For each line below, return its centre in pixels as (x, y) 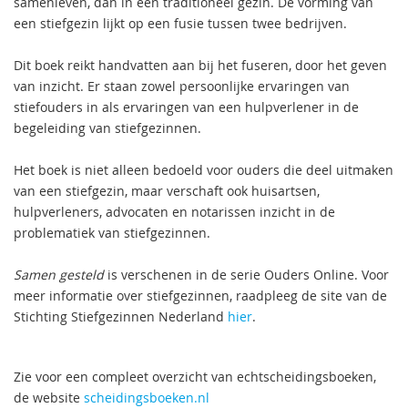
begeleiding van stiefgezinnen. (107, 128)
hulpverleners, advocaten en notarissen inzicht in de (174, 212)
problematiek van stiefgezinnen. (112, 233)
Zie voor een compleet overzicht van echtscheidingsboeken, (195, 377)
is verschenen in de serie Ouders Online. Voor (246, 275)
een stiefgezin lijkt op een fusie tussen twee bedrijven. (180, 24)
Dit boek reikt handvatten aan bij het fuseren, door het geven (200, 66)
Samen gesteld (59, 275)
